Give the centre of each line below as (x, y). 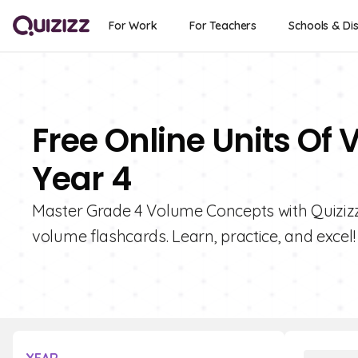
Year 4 (82, 179)
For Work (133, 26)
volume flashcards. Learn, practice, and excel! (194, 236)
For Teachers (223, 26)
